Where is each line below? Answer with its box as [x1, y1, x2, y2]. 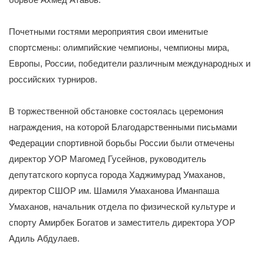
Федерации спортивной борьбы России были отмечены [9, 138, 235, 148]
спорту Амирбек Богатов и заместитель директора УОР [9, 217, 235, 227]
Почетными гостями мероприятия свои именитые [9, 27, 208, 37]
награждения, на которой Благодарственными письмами [9, 122, 237, 132]
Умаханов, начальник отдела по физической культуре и [9, 202, 235, 212]
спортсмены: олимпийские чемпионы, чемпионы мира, [9, 42, 229, 52]
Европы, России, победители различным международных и [9, 58, 250, 68]
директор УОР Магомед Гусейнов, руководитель [9, 154, 206, 164]
